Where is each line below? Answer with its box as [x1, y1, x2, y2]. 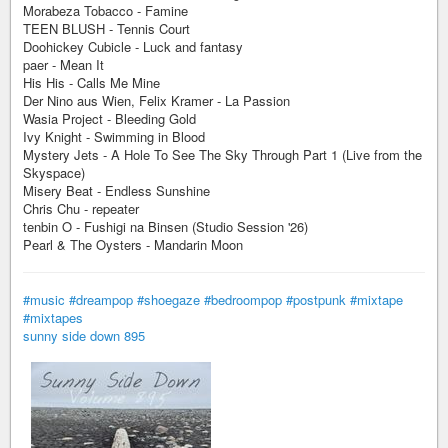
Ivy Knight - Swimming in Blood [23, 127, 205, 146]
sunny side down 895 [23, 326, 145, 345]
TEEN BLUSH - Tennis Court [23, 19, 190, 38]
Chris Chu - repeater [23, 199, 139, 218]
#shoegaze [137, 290, 200, 309]
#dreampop [69, 290, 133, 309]
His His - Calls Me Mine [23, 73, 160, 92]
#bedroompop [204, 290, 282, 309]
